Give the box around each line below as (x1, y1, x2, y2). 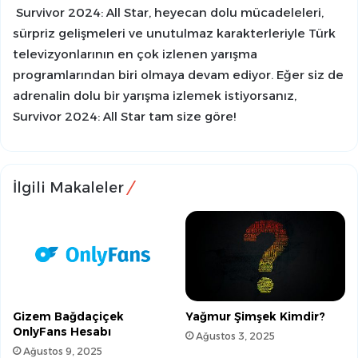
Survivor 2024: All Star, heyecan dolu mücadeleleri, (13, 5, 324, 21)
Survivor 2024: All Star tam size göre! (13, 109, 236, 125)
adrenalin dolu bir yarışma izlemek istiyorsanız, (13, 88, 296, 104)
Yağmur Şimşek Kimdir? (185, 309, 325, 324)
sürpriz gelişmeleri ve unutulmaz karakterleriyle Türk (13, 26, 336, 42)
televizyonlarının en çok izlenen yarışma (13, 46, 257, 62)
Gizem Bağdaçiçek (13, 309, 124, 324)
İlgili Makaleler (13, 179, 124, 197)
